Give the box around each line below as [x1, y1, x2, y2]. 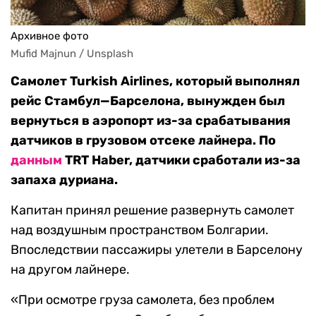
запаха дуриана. [11, 172, 118, 188]
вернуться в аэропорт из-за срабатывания [11, 113, 291, 129]
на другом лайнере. [11, 262, 130, 278]
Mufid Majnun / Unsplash [11, 47, 133, 61]
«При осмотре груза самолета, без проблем [11, 292, 274, 308]
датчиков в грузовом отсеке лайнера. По [11, 133, 276, 149]
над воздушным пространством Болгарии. [11, 222, 269, 238]
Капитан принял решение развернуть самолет [11, 202, 294, 219]
